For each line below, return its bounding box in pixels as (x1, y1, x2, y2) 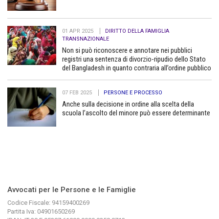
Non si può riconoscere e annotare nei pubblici (62, 45, 192, 55)
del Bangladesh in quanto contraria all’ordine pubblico (62, 63, 211, 72)
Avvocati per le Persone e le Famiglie (7, 185, 136, 194)
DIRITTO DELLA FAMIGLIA (105, 27, 169, 34)
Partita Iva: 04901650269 (7, 207, 75, 215)
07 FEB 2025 (62, 89, 93, 96)
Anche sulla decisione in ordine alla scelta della (62, 99, 194, 109)
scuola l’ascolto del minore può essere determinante (62, 108, 210, 117)
